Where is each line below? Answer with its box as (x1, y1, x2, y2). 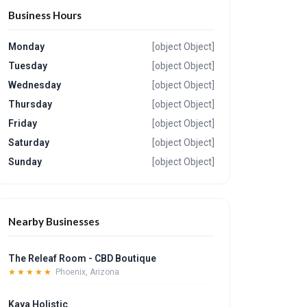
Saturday (8, 137, 50, 148)
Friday (8, 118, 38, 129)
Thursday (8, 99, 53, 110)
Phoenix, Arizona (56, 267, 120, 277)
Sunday (8, 156, 42, 167)
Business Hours (8, 9, 82, 21)
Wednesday (8, 79, 62, 90)
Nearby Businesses (8, 215, 100, 228)
